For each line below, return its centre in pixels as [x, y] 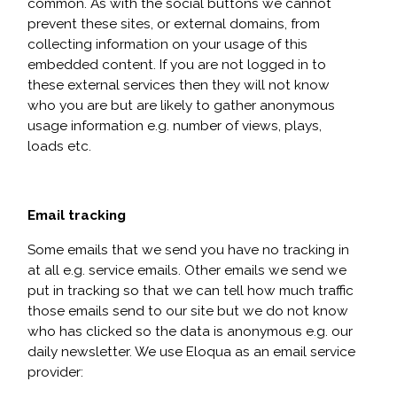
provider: [55, 372]
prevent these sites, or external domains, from [174, 24]
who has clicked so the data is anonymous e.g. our [190, 331]
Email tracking [77, 215]
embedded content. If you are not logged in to [177, 65]
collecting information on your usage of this [167, 44]
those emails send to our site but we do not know [188, 311]
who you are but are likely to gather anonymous [181, 105]
